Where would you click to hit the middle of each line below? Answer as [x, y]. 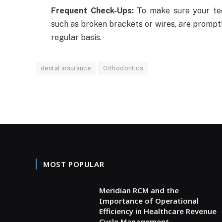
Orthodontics [123, 68]
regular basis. [76, 37]
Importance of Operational [149, 200]
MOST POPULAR [74, 164]
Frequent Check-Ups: [92, 10]
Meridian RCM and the [139, 190]
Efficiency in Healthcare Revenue [158, 211]
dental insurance [66, 68]
